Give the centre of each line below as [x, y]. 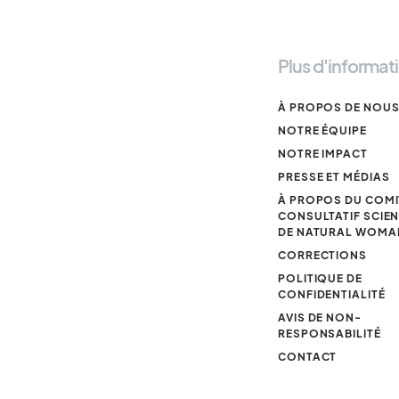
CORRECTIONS [322, 255]
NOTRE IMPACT [323, 154]
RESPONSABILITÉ [330, 334]
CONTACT [308, 357]
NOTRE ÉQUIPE [322, 130]
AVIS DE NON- [320, 318]
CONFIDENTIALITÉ [332, 294]
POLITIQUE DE [320, 278]
